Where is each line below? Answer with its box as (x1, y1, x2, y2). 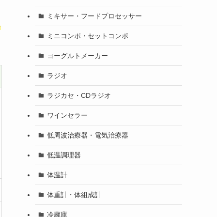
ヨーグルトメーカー (46, 51, 108, 60)
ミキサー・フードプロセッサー (46, 12, 142, 20)
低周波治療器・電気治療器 (46, 131, 128, 139)
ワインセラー (46, 111, 88, 119)
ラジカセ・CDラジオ (46, 91, 111, 99)
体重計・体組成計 (46, 190, 101, 199)
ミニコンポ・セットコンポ (46, 31, 128, 40)
